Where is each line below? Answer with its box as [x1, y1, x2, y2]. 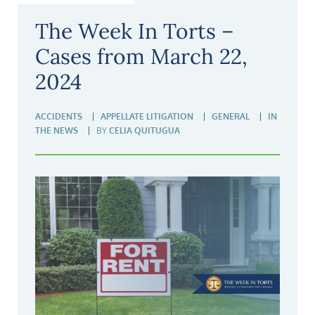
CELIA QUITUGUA [109, 125, 180, 136]
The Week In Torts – [35, 18, 234, 45]
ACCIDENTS [35, 111, 82, 122]
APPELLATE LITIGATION [101, 111, 193, 122]
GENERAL [212, 111, 250, 122]
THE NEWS [35, 125, 78, 136]
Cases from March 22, [35, 43, 247, 70]
